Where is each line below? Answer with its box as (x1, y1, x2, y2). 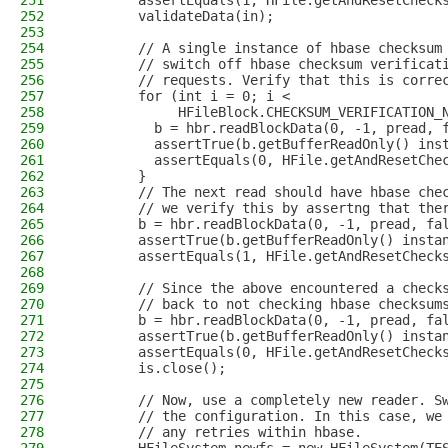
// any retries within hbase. (74, 424, 362, 440)
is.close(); (74, 360, 226, 376)
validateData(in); (74, 8, 274, 24)
